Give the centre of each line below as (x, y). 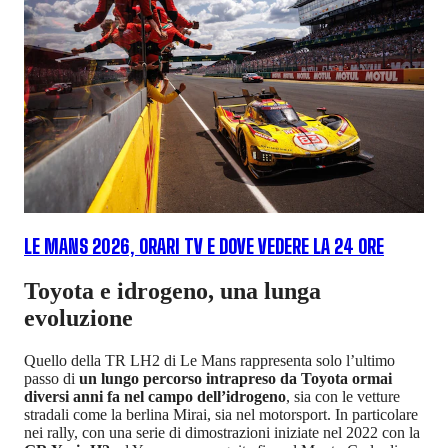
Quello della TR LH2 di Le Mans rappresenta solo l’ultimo (209, 360)
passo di (51, 378)
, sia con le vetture (343, 396)
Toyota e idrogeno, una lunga (172, 290)
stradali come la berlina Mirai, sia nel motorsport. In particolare (221, 414)
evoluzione (78, 317)
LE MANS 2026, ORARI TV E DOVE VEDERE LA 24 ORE (204, 246)
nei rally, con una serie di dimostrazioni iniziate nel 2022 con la (222, 432)
